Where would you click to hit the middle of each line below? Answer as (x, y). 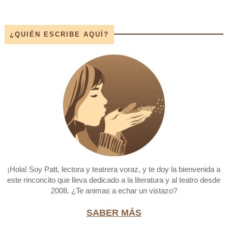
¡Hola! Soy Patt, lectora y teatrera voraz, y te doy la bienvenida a (114, 169)
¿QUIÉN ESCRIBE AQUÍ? (59, 34)
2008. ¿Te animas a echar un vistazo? (114, 190)
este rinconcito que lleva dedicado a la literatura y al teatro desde (114, 180)
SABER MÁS (114, 212)
